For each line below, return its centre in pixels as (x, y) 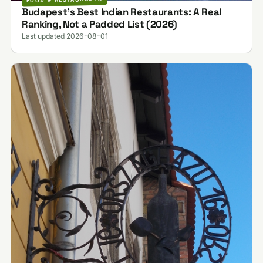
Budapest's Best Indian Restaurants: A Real (121, 12)
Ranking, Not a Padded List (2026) (99, 24)
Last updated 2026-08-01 (65, 36)
